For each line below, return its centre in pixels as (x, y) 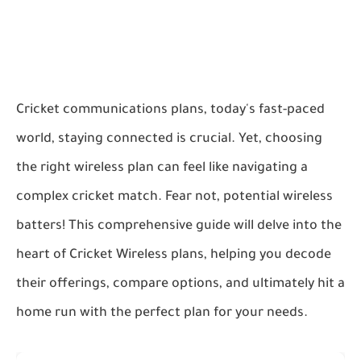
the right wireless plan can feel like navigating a (162, 168)
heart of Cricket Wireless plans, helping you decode (174, 255)
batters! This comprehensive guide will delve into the (179, 226)
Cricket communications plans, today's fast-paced (170, 110)
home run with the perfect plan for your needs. (162, 313)
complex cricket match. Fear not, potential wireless (174, 197)
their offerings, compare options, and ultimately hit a (180, 284)
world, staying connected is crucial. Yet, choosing (169, 139)
